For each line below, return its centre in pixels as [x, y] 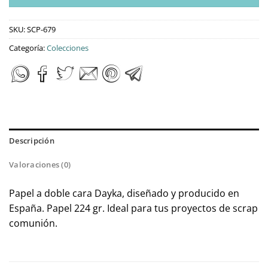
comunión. [33, 223]
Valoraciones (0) [40, 164]
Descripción [32, 140]
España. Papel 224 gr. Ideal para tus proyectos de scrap [133, 208]
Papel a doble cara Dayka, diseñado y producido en [124, 193]
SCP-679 [41, 30]
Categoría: [28, 48]
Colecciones [68, 48]
